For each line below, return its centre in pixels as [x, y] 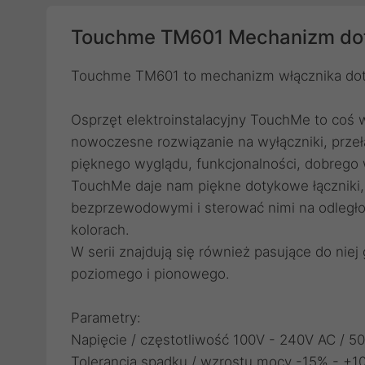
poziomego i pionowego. [150, 274]
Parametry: [106, 318]
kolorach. [100, 230]
